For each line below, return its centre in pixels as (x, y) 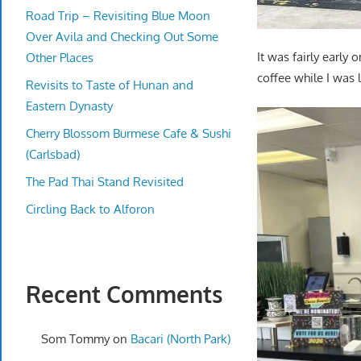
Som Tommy (75, 338)
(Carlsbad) (53, 154)
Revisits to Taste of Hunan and (110, 85)
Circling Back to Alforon (90, 209)
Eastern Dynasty (69, 106)
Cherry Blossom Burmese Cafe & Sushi (129, 133)
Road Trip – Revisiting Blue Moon (118, 15)
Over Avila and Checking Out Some (122, 36)
